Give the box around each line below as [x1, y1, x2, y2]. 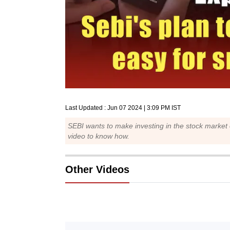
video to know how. [68, 132, 129, 141]
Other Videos [65, 164, 129, 176]
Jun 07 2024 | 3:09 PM [107, 104, 170, 112]
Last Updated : [65, 104, 107, 112]
